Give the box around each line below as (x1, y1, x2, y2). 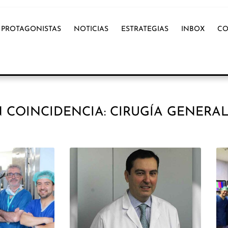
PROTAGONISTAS (1, 25, 62, 34)
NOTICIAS (74, 25, 109, 34)
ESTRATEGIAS (121, 25, 169, 34)
